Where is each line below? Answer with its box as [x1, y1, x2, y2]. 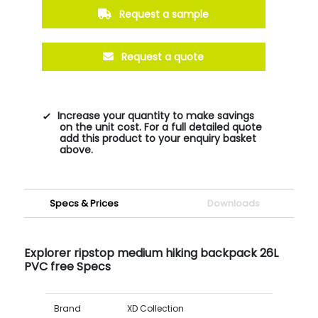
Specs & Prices [50, 196, 119, 210]
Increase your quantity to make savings [57, 108, 254, 123]
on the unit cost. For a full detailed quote [59, 119, 262, 134]
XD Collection [126, 302, 184, 314]
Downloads [207, 196, 261, 210]
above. [59, 142, 93, 157]
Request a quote [119, 49, 204, 64]
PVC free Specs [23, 258, 111, 275]
